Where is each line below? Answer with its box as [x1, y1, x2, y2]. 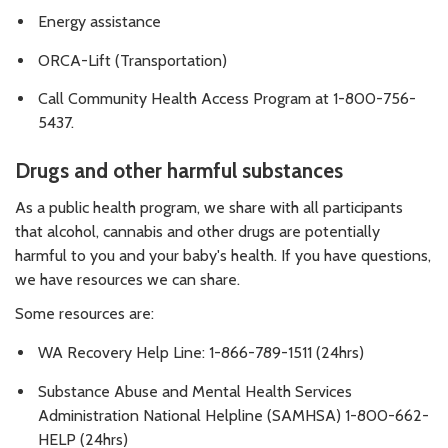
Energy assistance [38, 11, 161, 31]
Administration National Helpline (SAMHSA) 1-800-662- [38, 405, 429, 425]
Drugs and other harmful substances [15, 158, 343, 184]
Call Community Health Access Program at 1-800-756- [38, 89, 416, 109]
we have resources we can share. [15, 270, 240, 290]
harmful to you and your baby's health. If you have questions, [15, 246, 431, 266]
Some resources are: [15, 304, 154, 324]
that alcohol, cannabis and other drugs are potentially [15, 222, 380, 242]
